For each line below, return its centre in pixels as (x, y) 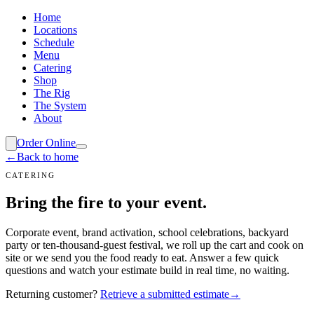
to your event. (157, 203)
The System (60, 105)
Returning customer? (52, 294)
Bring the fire (57, 203)
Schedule (54, 42)
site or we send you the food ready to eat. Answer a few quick (142, 258)
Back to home (48, 157)
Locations (55, 30)
